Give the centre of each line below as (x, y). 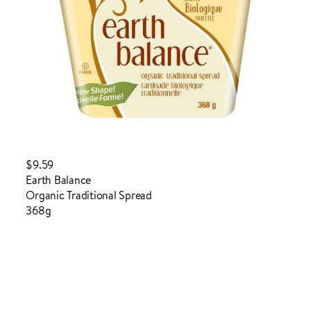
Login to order (70, 243)
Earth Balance (59, 180)
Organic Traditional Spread (89, 195)
